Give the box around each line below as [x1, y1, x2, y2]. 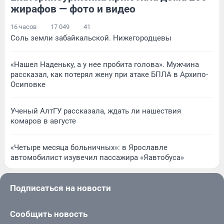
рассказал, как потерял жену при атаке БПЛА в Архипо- [10, 70, 208, 79]
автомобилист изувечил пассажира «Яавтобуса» [10, 153, 184, 162]
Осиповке [10, 80, 45, 89]
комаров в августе [10, 116, 76, 126]
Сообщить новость [10, 209, 87, 219]
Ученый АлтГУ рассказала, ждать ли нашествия [10, 106, 181, 116]
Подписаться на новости [10, 183, 111, 193]
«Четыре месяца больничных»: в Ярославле [10, 143, 167, 152]
